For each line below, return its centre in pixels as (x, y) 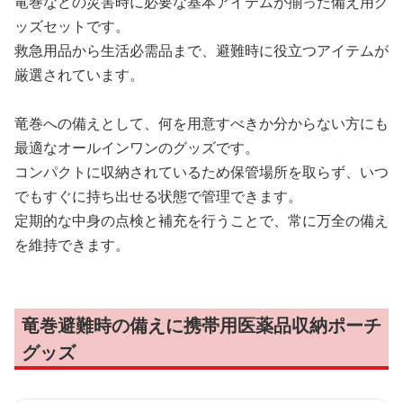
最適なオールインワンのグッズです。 (137, 148)
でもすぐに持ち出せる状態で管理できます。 (158, 196)
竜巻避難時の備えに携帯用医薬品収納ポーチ (201, 325)
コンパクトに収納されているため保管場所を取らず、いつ (201, 172)
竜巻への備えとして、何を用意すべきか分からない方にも (201, 123)
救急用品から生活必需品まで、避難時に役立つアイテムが (201, 50)
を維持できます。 (72, 245)
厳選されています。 (79, 75)
